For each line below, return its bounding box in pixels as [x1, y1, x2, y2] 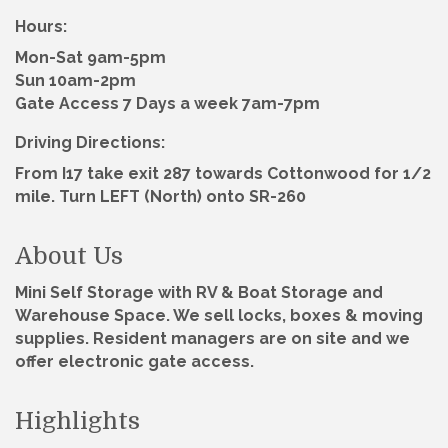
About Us [15, 242, 123, 271]
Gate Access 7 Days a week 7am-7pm [15, 94, 320, 114]
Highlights [15, 407, 140, 436]
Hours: [15, 17, 67, 37]
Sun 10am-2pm [15, 71, 136, 91]
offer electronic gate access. [15, 352, 254, 372]
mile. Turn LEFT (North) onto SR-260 [15, 187, 306, 207]
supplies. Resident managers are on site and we [15, 329, 410, 349]
